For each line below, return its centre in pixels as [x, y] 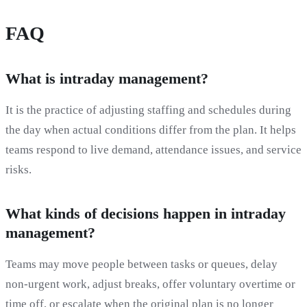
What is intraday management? [107, 78]
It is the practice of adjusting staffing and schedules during [148, 110]
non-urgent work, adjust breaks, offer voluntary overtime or [150, 284]
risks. [19, 169]
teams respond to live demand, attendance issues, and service [153, 149]
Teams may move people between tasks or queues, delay [142, 264]
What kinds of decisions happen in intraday [146, 213]
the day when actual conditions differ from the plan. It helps [151, 130]
